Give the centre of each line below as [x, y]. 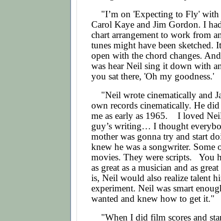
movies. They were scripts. [143, 157]
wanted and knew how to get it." [154, 199]
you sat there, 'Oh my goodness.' [153, 76]
